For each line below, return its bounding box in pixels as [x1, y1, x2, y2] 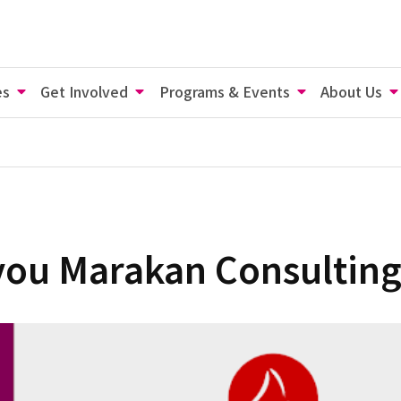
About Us [320, 80, 382, 102]
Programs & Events [158, 80, 290, 102]
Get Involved [40, 80, 129, 102]
